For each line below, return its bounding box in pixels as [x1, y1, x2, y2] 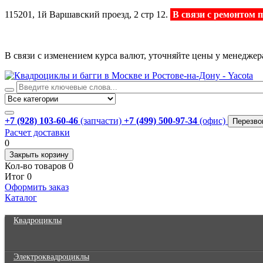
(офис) [200, 116, 225, 126]
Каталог [5, 193, 37, 203]
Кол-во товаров [5, 161, 66, 171]
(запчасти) [80, 116, 122, 126]
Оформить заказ [5, 182, 69, 192]
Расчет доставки [5, 127, 70, 137]
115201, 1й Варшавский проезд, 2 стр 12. [5, 9, 170, 19]
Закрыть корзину [9, 150, 69, 159]
